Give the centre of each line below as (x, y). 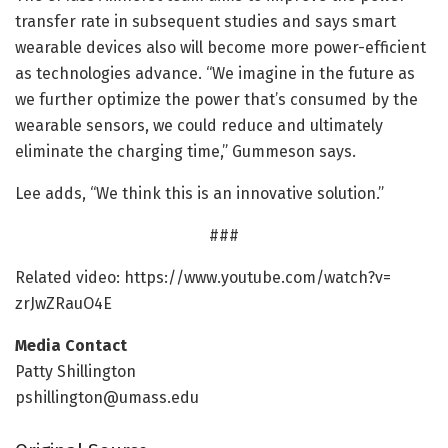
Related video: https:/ (95, 278)
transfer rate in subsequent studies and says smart (205, 22)
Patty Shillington (75, 372)
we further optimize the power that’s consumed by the (216, 100)
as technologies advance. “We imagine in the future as (215, 74)
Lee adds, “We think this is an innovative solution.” (199, 194)
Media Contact (71, 346)
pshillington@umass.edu (107, 398)
